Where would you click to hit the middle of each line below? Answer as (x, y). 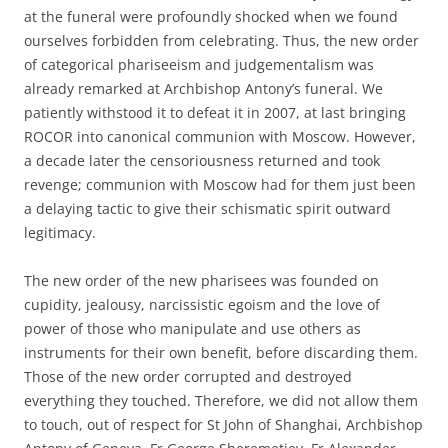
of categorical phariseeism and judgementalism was (199, 64)
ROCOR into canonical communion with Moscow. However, (220, 136)
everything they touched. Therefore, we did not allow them (221, 400)
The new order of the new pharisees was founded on (201, 280)
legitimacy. (60, 232)
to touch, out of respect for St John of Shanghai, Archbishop (223, 424)
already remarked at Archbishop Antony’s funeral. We (203, 88)
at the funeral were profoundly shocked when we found (211, 16)
